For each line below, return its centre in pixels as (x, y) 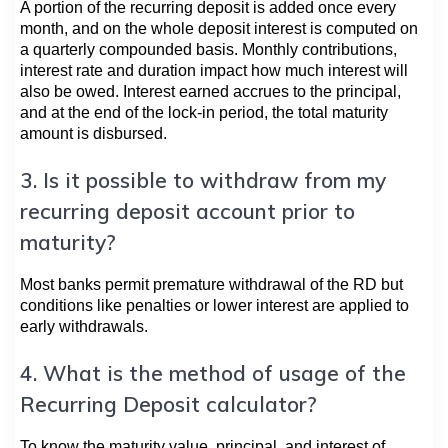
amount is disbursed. (93, 133)
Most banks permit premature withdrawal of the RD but (211, 284)
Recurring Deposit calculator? (168, 403)
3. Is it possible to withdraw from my (203, 179)
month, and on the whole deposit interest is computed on (219, 28)
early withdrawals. (84, 326)
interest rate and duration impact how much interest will (214, 70)
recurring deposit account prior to (187, 210)
